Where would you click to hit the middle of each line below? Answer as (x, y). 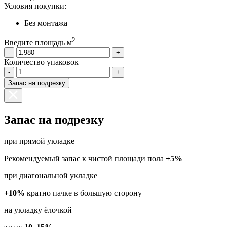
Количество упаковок (41, 62)
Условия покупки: (35, 6)
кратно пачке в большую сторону (83, 193)
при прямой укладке (39, 141)
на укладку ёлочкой (38, 210)
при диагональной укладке (51, 176)
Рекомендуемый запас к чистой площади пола (85, 159)
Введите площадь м (38, 43)
